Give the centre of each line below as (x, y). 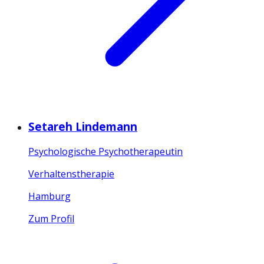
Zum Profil (51, 218)
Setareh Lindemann (83, 127)
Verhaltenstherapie (71, 174)
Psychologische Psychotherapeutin (105, 151)
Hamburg (49, 196)
